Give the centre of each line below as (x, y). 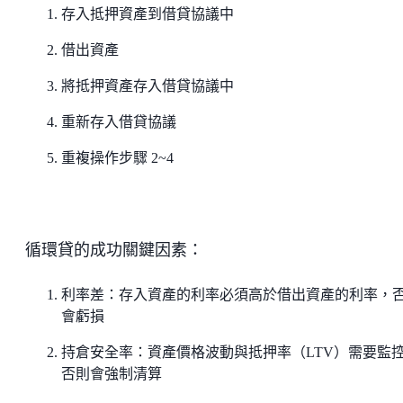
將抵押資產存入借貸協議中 (148, 85)
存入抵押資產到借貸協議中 (148, 13)
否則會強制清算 (112, 373)
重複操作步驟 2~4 (117, 157)
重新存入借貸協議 (119, 121)
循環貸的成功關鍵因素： (114, 250)
